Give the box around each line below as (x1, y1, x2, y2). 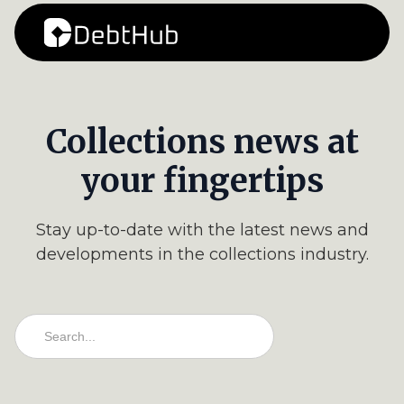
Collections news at (45, 122, 359, 162)
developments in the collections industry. (35, 244, 369, 264)
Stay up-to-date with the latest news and (35, 220, 369, 240)
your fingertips (80, 161, 324, 201)
